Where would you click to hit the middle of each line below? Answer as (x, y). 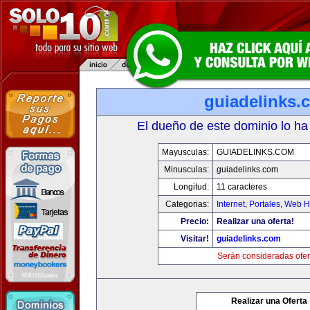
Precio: (194, 221)
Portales (264, 204)
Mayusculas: (185, 152)
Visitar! (194, 239)
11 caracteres (241, 187)
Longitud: (191, 187)
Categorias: (187, 204)
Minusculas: (186, 170)
